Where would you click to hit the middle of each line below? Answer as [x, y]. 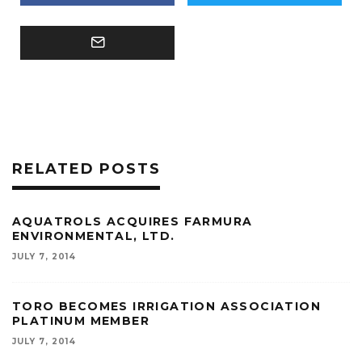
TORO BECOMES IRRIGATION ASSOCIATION [166, 307]
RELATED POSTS [86, 169]
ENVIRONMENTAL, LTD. [94, 236]
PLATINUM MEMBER [81, 321]
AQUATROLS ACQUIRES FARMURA [133, 222]
